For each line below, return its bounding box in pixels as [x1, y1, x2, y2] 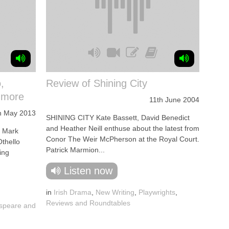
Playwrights [139, 188, 175, 196]
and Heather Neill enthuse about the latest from [46, 124, 199, 132]
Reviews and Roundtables [46, 199, 130, 207]
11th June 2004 [149, 96, 199, 104]
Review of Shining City [46, 78, 147, 89]
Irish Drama [54, 188, 91, 196]
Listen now [64, 165, 112, 176]
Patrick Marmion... [46, 146, 105, 154]
